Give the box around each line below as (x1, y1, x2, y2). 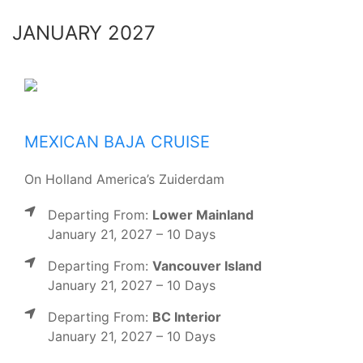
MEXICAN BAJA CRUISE (24, 131, 210, 152)
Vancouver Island (152, 257, 262, 274)
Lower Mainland (152, 206, 254, 223)
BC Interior (152, 308, 221, 325)
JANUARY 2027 (12, 20, 156, 45)
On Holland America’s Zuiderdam (24, 170, 224, 187)
